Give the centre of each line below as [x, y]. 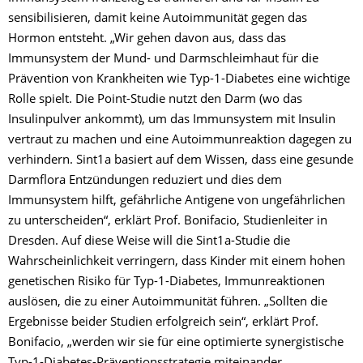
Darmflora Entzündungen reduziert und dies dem [145, 181]
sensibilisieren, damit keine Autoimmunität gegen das [158, 19]
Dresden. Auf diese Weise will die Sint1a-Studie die [149, 241]
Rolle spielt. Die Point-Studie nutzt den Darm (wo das [155, 100]
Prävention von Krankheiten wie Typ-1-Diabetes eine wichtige [179, 79]
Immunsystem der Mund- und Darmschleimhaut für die [163, 59]
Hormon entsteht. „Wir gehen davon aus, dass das [147, 39]
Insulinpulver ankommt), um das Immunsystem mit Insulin [172, 120]
